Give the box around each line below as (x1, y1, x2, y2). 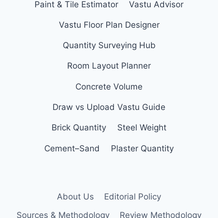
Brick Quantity (52, 123, 107, 133)
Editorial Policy (104, 192, 161, 202)
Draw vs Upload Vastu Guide (53, 102, 165, 112)
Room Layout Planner (67, 61, 151, 71)
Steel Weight (117, 123, 166, 133)
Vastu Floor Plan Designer (58, 19, 160, 30)
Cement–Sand (44, 143, 100, 153)
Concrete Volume (75, 81, 143, 91)
